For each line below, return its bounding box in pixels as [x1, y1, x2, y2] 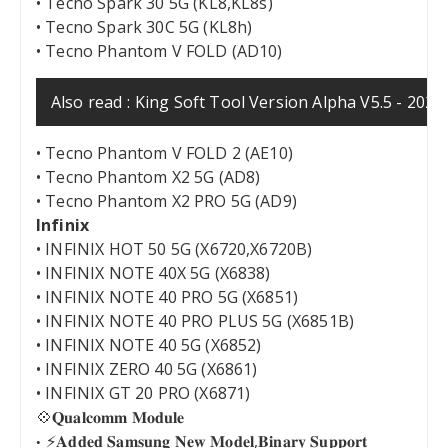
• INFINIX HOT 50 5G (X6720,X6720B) [36, 238, 313, 261]
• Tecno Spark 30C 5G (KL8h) [36, 16, 253, 39]
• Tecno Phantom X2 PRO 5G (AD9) [36, 190, 297, 213]
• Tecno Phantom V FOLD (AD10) [36, 40, 283, 63]
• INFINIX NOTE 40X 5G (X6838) [36, 262, 271, 285]
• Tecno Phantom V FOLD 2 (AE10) [36, 142, 293, 165]
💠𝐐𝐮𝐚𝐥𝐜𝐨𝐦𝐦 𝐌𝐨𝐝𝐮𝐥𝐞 [36, 406, 185, 429]
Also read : [51, 91, 130, 114]
